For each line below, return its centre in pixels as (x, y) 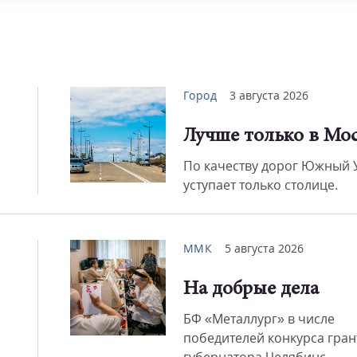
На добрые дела (251, 290)
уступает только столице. (260, 185)
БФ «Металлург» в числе (259, 319)
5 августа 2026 (264, 248)
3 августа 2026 (269, 95)
